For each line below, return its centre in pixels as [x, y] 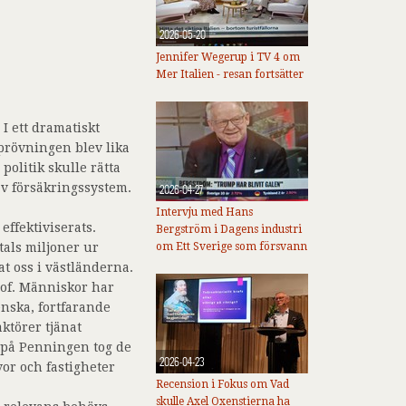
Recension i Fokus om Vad [222, 384]
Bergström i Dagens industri [229, 229]
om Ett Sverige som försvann [232, 246]
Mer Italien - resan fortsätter [230, 74]
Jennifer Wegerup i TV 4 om [228, 57]
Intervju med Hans [204, 212]
